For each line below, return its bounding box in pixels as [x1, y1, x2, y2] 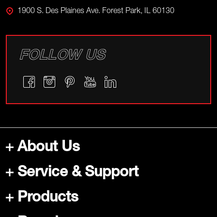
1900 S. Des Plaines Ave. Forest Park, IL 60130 [17, 8, 174, 16]
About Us [17, 141, 80, 156]
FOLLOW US [19, 49, 105, 64]
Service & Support [17, 166, 139, 181]
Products [17, 191, 78, 206]
